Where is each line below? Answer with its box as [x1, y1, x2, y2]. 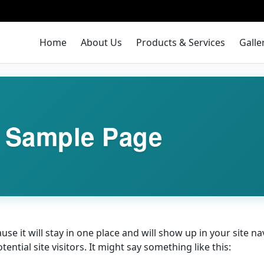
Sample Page [5, 118, 163, 154]
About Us [81, 36, 123, 49]
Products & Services [136, 36, 226, 49]
